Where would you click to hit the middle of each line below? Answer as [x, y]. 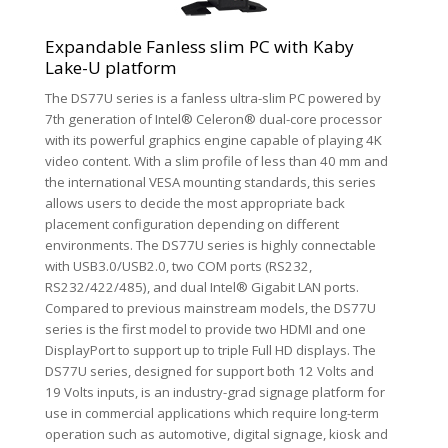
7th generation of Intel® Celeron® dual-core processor [213, 119]
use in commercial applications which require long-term [212, 413]
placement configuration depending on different [192, 224]
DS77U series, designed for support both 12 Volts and [209, 371]
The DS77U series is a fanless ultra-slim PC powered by [213, 98]
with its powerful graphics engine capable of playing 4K [213, 140]
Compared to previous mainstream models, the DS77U [210, 308]
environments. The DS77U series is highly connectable [210, 245]
